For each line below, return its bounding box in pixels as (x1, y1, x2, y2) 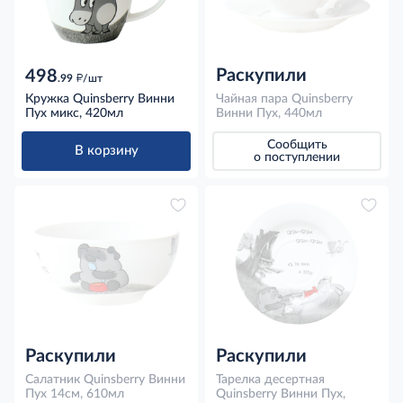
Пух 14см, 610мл (25, 387, 124, 400)
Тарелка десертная (216, 372, 325, 386)
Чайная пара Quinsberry (216, 92, 353, 105)
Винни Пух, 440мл (216, 106, 322, 120)
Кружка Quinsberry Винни (25, 92, 175, 105)
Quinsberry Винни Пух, (216, 387, 345, 400)
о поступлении (254, 150, 340, 164)
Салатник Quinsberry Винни (25, 372, 185, 386)
